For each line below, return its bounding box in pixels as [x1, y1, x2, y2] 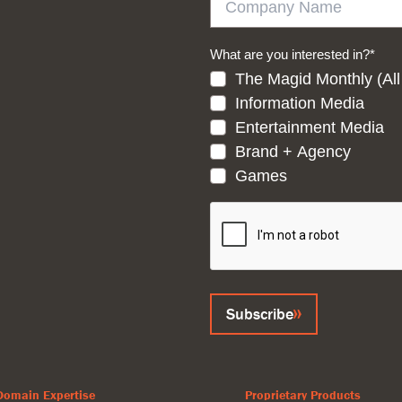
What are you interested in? [210, 47, 370, 62]
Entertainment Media [235, 118, 384, 137]
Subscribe [226, 303, 293, 324]
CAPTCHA [209, 200, 274, 215]
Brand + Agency [235, 143, 351, 162]
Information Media [235, 94, 364, 113]
